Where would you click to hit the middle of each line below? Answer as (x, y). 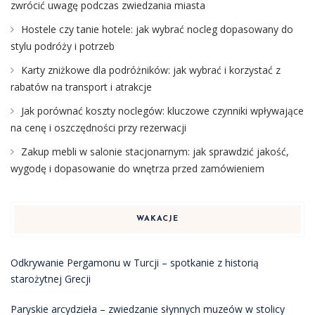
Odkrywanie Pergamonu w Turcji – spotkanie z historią (135, 263)
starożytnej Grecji (51, 279)
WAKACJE (157, 219)
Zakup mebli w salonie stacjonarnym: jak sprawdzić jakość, (155, 152)
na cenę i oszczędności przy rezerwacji (98, 128)
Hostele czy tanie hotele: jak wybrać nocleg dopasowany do (157, 29)
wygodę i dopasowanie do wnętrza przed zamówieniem (137, 168)
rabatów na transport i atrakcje (81, 87)
